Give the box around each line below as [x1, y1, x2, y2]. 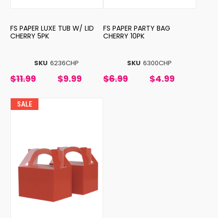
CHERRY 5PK [10, 31, 49, 41]
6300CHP [143, 58, 172, 68]
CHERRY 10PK [103, 31, 145, 41]
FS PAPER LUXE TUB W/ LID [10, 23, 94, 33]
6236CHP [50, 58, 79, 68]
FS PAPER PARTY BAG [103, 23, 170, 33]
